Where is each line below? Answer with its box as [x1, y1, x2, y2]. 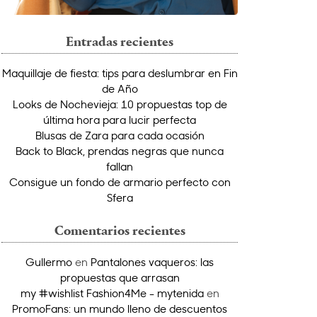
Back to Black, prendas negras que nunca [16, 143, 224, 158]
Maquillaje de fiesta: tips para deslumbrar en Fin [1, 65, 238, 80]
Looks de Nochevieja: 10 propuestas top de [12, 96, 227, 111]
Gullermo [25, 254, 72, 269]
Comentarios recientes [54, 224, 185, 238]
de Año [101, 81, 138, 96]
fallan [106, 158, 133, 173]
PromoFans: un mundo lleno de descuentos [12, 301, 227, 316]
